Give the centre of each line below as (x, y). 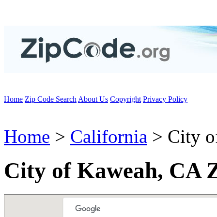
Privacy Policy (165, 99)
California (109, 136)
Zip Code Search (51, 99)
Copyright (125, 99)
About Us (93, 99)
